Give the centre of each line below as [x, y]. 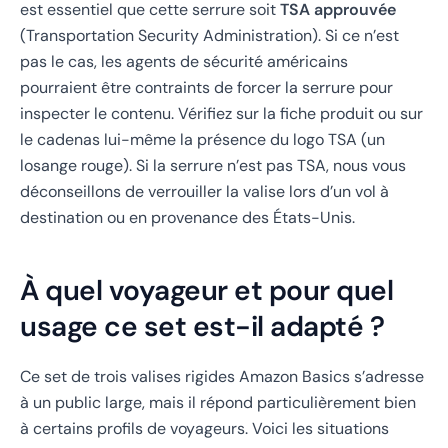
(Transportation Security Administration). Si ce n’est [209, 35]
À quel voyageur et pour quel [206, 290]
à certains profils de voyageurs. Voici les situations [204, 429]
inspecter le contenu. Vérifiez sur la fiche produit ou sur [221, 113]
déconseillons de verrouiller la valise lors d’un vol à [204, 191]
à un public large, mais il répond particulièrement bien [218, 403]
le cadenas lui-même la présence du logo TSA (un [202, 139]
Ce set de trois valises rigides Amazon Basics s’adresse [222, 377]
